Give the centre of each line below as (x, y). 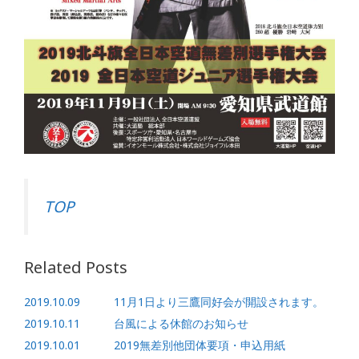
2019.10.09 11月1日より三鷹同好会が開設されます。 (174, 301)
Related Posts (76, 267)
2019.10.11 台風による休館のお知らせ (136, 323)
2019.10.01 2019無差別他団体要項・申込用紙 (155, 345)
